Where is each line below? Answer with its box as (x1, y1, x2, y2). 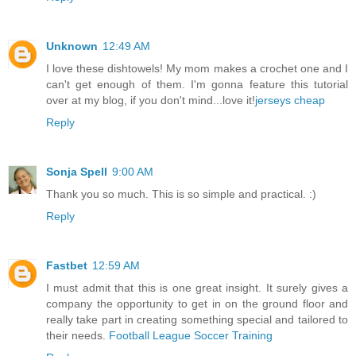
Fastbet (46, 258, 87, 272)
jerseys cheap (255, 93, 325, 106)
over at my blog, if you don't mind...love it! (46, 93, 255, 106)
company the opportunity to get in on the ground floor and (46, 296, 348, 310)
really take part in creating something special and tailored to (46, 312, 348, 326)
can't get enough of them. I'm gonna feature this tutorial (46, 77, 348, 91)
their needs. (46, 328, 109, 342)
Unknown (46, 39, 98, 52)
